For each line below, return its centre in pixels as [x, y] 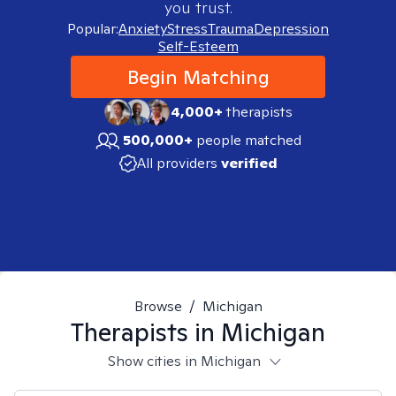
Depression [291, 29]
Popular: [93, 29]
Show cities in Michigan [184, 361]
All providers [177, 163]
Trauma [231, 29]
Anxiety [143, 29]
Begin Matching [198, 77]
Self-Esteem [198, 46]
